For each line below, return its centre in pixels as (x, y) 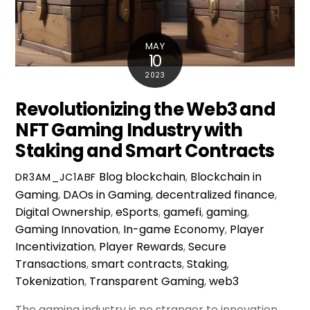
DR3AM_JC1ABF (56, 177)
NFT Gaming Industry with (129, 130)
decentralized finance (216, 195)
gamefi (183, 212)
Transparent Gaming (147, 282)
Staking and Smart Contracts (145, 151)
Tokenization (50, 282)
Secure (208, 247)
